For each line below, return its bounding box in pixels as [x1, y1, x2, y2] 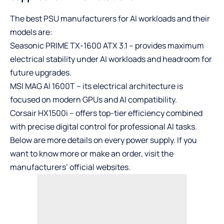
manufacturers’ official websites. [10, 161, 132, 172]
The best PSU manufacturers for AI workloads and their [10, 12, 210, 24]
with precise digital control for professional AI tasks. [10, 120, 197, 132]
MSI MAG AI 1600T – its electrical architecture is [10, 80, 183, 91]
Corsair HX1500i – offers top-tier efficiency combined [10, 107, 202, 118]
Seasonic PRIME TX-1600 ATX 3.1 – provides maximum [10, 39, 204, 51]
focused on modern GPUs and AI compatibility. [10, 93, 177, 105]
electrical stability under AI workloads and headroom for [10, 53, 212, 64]
